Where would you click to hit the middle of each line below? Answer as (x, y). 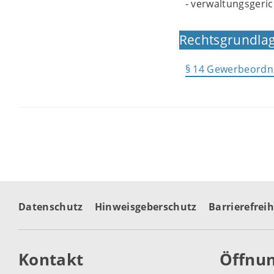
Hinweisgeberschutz (146, 207)
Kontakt (53, 260)
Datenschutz (51, 207)
